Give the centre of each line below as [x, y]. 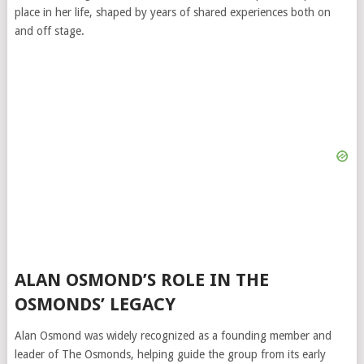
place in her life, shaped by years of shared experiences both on [172, 12]
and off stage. [49, 31]
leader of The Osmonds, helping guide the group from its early [170, 354]
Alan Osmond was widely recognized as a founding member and [173, 336]
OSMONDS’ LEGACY [95, 304]
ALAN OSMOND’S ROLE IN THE [141, 280]
